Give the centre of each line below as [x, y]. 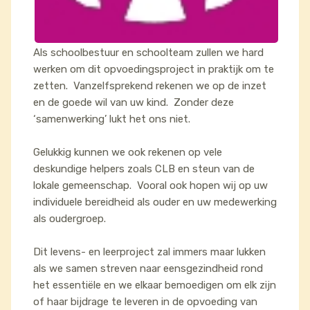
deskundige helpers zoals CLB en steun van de [144, 169]
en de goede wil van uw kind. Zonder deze [134, 102]
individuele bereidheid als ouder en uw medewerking [155, 202]
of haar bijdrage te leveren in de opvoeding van [145, 302]
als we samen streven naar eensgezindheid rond [148, 268]
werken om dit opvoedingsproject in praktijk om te [154, 69]
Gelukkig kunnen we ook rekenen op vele [128, 152]
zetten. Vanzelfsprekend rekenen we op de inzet [150, 86]
